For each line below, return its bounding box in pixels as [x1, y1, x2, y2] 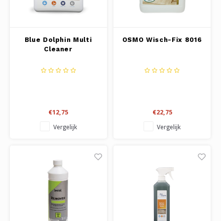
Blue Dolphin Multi [24, 36, 92, 43]
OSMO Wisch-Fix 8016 [122, 36, 202, 43]
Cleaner [44, 45, 73, 53]
